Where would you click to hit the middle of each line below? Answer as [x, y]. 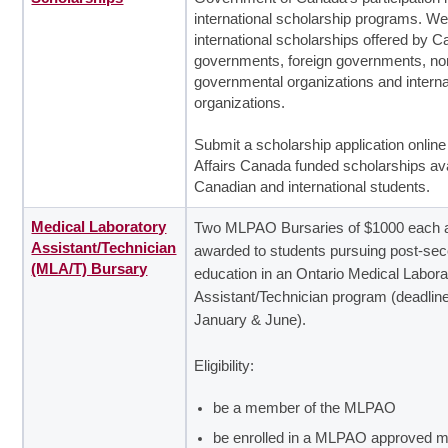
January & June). [250, 319]
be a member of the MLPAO [305, 407]
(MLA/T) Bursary [89, 268]
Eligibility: [224, 365]
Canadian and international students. [312, 186]
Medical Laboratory [99, 226]
